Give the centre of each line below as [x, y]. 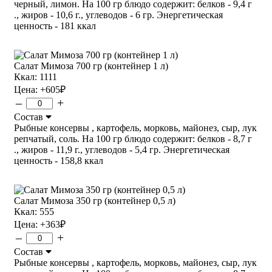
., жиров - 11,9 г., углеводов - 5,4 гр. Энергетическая [122, 149]
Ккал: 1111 [36, 76]
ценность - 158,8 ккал [59, 160]
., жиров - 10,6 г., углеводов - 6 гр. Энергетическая [118, 15]
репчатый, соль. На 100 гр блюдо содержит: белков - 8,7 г [133, 138]
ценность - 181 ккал [55, 25]
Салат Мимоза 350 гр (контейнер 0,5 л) [95, 200]
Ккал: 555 [34, 211]
